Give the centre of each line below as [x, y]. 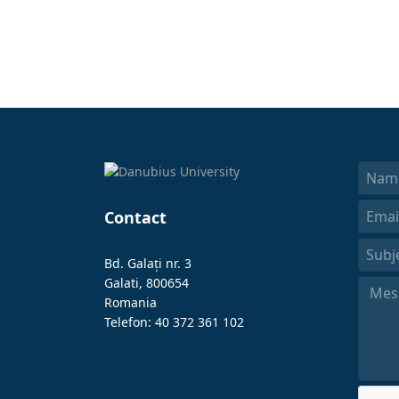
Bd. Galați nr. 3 [148, 264]
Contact [135, 218]
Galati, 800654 [147, 283]
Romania [130, 303]
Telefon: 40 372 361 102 [174, 322]
